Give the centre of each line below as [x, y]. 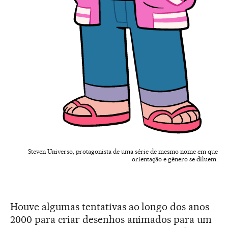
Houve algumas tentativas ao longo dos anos [110, 206]
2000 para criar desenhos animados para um [111, 219]
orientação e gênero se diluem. [175, 159]
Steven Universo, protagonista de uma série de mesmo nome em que [123, 151]
